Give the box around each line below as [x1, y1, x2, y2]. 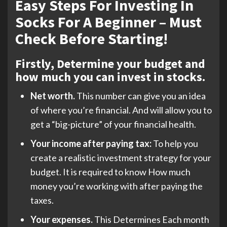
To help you [153, 137, 198, 149]
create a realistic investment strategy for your [30, 152, 211, 163]
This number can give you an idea [77, 90, 206, 101]
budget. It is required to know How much [30, 166, 191, 177]
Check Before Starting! [15, 28, 168, 48]
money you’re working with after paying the [30, 180, 203, 192]
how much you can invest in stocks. [15, 68, 205, 85]
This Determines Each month [94, 213, 209, 225]
